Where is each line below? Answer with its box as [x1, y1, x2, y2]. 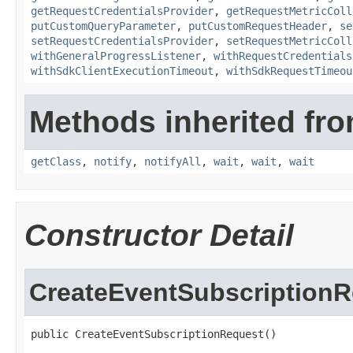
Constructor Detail [24, 218, 294, 252]
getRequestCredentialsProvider [31, 5, 214, 17]
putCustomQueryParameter [31, 20, 176, 32]
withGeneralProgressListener [31, 50, 201, 62]
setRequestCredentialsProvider [31, 35, 214, 47]
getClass [31, 155, 81, 168]
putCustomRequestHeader [188, 20, 327, 32]
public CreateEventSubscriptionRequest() [31, 328, 277, 340]
